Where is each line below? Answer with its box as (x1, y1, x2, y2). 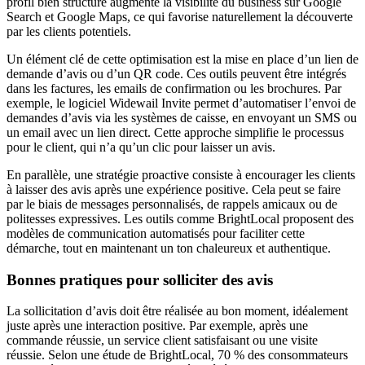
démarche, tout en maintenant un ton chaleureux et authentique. (7, 240, 331, 255)
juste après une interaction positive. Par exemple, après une (7, 319, 308, 333)
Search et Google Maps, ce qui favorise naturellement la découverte (7, 9, 353, 24)
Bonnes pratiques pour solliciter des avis (7, 270, 273, 288)
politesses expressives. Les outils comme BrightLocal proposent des (7, 211, 354, 226)
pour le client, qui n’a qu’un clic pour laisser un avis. (7, 139, 275, 154)
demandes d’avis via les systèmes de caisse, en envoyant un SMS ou (7, 110, 357, 125)
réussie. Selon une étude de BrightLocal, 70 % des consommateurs (7, 348, 348, 363)
